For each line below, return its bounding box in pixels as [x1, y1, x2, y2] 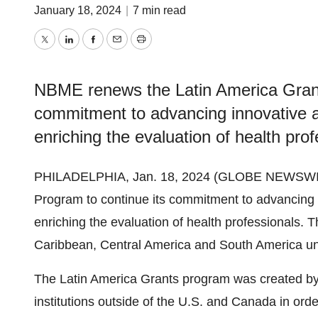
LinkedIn [67, 42, 116, 57]
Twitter [43, 42, 82, 57]
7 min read [133, 4, 186, 16]
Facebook [92, 42, 148, 57]
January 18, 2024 [34, 4, 124, 16]
